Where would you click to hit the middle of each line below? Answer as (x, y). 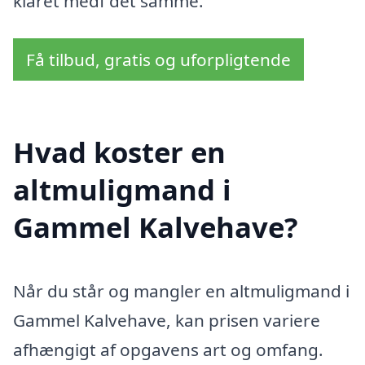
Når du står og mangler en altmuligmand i (181, 290)
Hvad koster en (119, 152)
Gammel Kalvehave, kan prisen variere (167, 320)
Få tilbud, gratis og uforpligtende (158, 60)
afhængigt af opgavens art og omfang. (168, 349)
